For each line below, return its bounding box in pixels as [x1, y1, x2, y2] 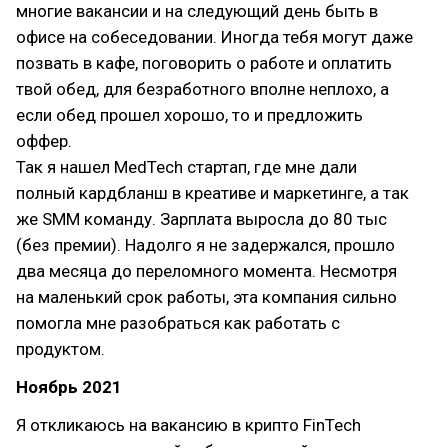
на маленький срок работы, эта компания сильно [16, 287, 397, 307]
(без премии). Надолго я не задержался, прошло [16, 235, 395, 255]
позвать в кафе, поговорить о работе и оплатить [16, 53, 392, 73]
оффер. [16, 131, 72, 151]
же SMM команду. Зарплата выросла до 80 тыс [16, 209, 387, 229]
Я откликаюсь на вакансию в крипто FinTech [16, 415, 361, 435]
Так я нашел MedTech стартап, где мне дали [16, 157, 357, 177]
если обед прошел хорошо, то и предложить [16, 105, 363, 125]
